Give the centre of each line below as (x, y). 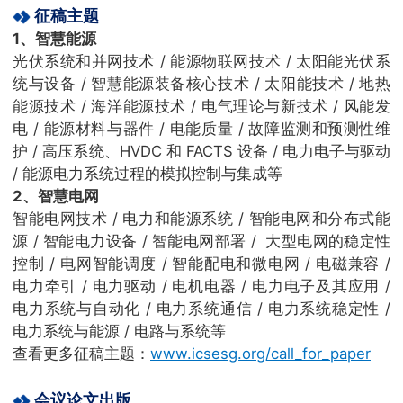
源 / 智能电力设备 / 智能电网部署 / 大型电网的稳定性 (201, 241)
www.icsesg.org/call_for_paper (260, 353)
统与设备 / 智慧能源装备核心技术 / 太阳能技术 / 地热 (201, 83)
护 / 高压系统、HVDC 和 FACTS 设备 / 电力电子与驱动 (201, 151)
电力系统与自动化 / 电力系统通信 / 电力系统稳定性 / (201, 308)
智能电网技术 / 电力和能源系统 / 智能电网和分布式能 (201, 218)
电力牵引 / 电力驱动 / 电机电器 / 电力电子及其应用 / (201, 286)
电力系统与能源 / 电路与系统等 (119, 331)
